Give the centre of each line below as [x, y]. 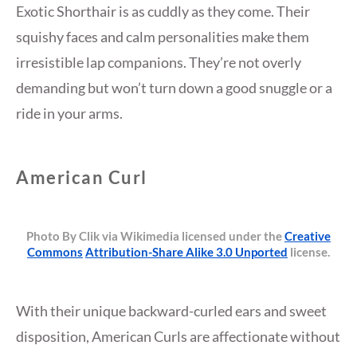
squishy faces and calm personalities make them [163, 36]
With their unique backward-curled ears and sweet [171, 311]
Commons [55, 252]
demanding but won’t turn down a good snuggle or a [174, 87]
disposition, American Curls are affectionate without [178, 337]
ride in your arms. [69, 113]
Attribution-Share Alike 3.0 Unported [186, 252]
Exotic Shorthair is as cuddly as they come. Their [163, 11]
